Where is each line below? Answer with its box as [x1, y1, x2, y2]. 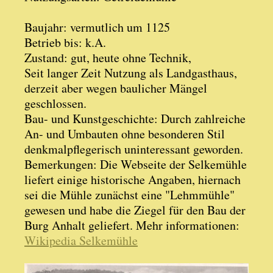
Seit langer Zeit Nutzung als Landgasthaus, [24, 65, 237, 81]
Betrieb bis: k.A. [24, 34, 106, 51]
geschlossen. [24, 95, 87, 112]
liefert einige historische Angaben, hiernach [24, 171, 241, 188]
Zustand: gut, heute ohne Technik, [24, 49, 191, 66]
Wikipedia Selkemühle [24, 232, 138, 249]
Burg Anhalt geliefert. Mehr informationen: [24, 217, 239, 233]
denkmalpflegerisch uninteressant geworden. [24, 141, 243, 157]
